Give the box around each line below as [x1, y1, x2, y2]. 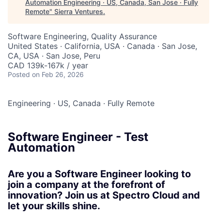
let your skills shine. [8, 200, 100, 212]
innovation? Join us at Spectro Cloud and [8, 189, 200, 201]
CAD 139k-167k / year [8, 61, 88, 71]
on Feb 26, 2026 [32, 70, 84, 79]
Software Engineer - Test [8, 130, 148, 144]
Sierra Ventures [54, 7, 103, 16]
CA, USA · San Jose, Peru [8, 51, 100, 61]
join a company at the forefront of [8, 179, 165, 191]
